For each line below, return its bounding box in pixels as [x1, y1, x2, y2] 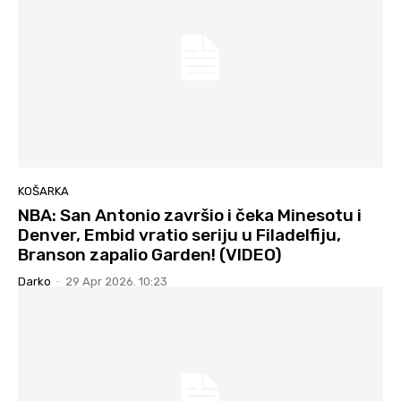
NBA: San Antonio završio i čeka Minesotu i [18, 205, 362, 226]
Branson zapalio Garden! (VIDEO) [18, 244, 282, 266]
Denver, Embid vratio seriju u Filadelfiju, [18, 225, 341, 246]
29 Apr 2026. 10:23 [65, 275, 167, 289]
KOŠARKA [18, 184, 69, 199]
